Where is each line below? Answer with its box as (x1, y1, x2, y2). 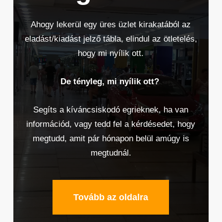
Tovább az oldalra (73, 192, 149, 203)
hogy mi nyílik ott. (78, 49, 144, 58)
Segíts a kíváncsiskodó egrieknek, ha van (33, 105, 189, 115)
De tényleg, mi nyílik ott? (60, 77, 162, 87)
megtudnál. (90, 148, 131, 158)
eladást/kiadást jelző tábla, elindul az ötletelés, (24, 34, 197, 44)
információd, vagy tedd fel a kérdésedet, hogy (26, 119, 196, 129)
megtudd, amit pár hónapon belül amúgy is (32, 134, 189, 144)
